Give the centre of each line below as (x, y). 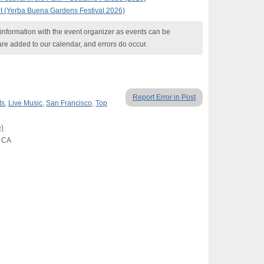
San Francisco (69, 103)
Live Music (25, 103)
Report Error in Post (164, 97)
